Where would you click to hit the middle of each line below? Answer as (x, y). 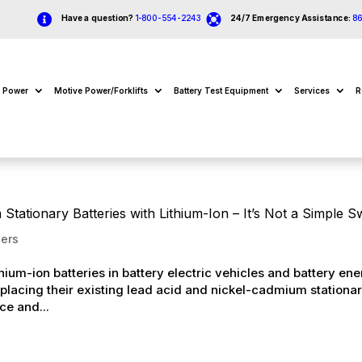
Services (311, 90)
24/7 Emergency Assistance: (291, 18)
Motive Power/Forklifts (101, 90)
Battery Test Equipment (221, 90)
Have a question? (97, 18)
